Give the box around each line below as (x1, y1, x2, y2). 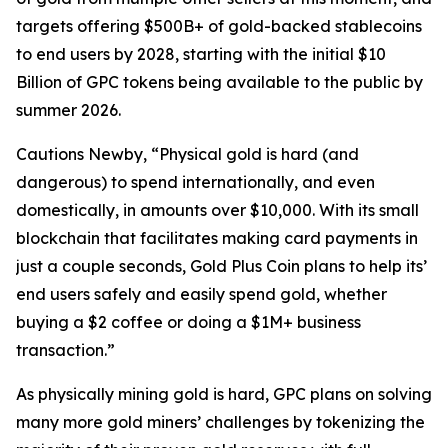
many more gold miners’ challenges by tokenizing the (16, 412, 425, 432)
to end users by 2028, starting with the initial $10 (16, 44, 386, 64)
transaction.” (16, 340, 115, 360)
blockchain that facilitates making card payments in (16, 228, 418, 248)
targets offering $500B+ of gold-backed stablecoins (16, 16, 422, 36)
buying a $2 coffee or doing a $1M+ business (16, 312, 361, 332)
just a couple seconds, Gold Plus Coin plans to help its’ (16, 256, 427, 276)
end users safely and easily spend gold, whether (16, 284, 387, 304)
